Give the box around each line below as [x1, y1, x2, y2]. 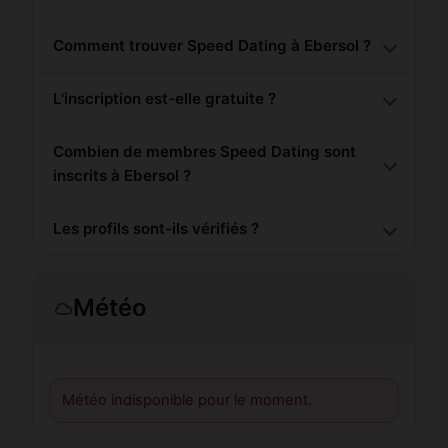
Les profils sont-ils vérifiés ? [53, 218, 259, 238]
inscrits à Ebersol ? [53, 165, 191, 185]
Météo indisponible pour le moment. [62, 390, 312, 409]
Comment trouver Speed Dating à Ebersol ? [53, 35, 371, 55]
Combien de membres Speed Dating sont [53, 141, 356, 161]
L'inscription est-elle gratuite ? [53, 88, 276, 108]
